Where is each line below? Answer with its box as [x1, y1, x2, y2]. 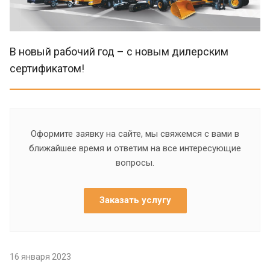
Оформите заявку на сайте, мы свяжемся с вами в [31, 128, 239, 139]
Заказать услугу [99, 194, 171, 206]
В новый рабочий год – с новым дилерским [10, 45, 228, 58]
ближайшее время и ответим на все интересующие [29, 142, 241, 154]
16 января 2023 [10, 251, 71, 262]
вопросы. [116, 157, 154, 168]
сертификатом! [10, 61, 84, 75]
